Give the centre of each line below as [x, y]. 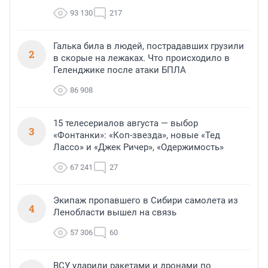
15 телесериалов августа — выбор [126, 124]
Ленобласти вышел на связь [115, 213]
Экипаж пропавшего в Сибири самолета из [146, 201]
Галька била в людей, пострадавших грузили [149, 46]
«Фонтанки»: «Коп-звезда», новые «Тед [137, 135]
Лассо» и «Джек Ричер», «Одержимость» [138, 147]
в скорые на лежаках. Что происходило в [141, 58]
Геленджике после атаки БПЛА [120, 70]
